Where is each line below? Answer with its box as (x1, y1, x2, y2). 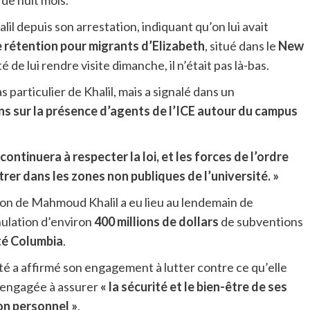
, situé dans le (204, 38, 278, 54)
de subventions (218, 214, 303, 230)
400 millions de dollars (93, 214, 219, 230)
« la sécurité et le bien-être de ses (100, 279, 287, 295)
